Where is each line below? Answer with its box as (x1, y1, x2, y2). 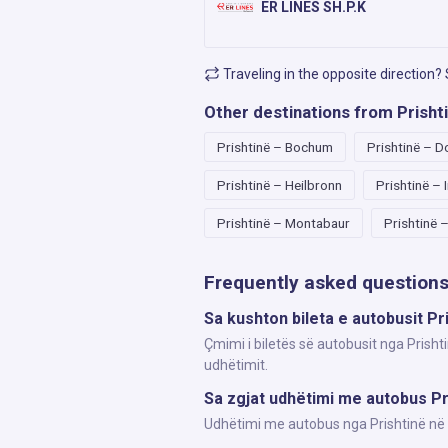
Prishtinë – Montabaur (217, 215, 350, 231)
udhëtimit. (204, 357, 268, 373)
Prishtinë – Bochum (217, 139, 333, 155)
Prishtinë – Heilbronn (217, 177, 342, 193)
